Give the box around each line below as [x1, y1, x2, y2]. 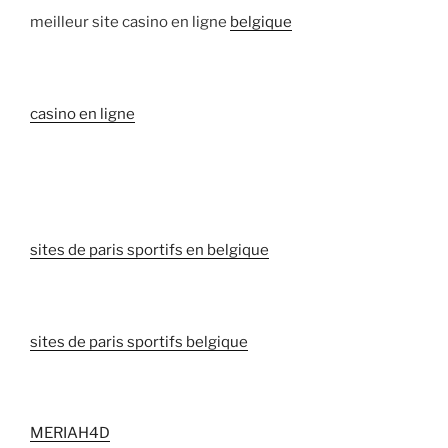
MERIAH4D [30, 424, 110, 443]
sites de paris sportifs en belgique [30, 241, 269, 260]
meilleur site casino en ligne [30, 13, 230, 32]
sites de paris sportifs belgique [30, 332, 248, 351]
